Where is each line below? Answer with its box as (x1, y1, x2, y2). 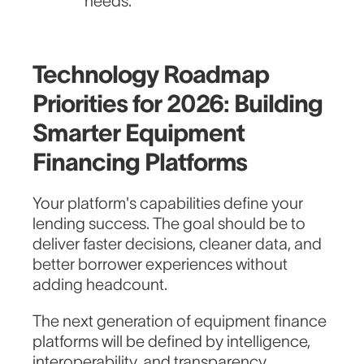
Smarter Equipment (32, 119, 245, 147)
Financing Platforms (32, 149, 248, 176)
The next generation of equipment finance (32, 312, 327, 331)
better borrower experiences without (32, 255, 288, 274)
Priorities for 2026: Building (32, 90, 323, 118)
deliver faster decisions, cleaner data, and (32, 235, 323, 253)
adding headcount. (32, 275, 168, 294)
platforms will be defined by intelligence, (32, 332, 311, 351)
